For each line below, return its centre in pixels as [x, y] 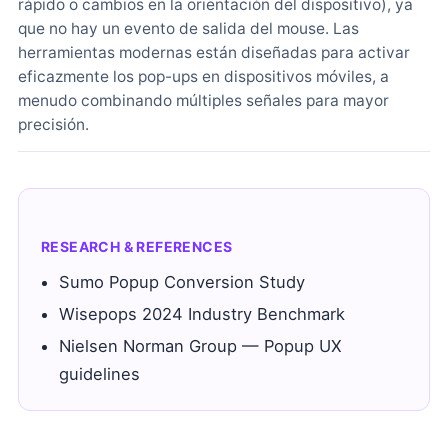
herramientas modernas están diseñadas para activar [214, 52]
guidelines [99, 374]
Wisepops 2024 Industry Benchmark [202, 314]
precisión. [53, 124]
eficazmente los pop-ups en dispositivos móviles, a [203, 76]
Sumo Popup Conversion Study [182, 282]
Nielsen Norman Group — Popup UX [200, 346]
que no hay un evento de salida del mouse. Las [188, 28]
